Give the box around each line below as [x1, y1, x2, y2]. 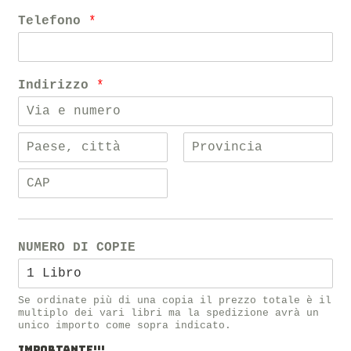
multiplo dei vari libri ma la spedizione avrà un [18, 307, 320, 320]
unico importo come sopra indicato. [18, 320, 232, 332]
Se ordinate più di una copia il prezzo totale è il [18, 295, 332, 307]
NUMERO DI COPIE [18, 241, 136, 255]
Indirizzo [18, 78, 97, 93]
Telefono [18, 14, 89, 29]
